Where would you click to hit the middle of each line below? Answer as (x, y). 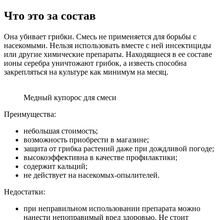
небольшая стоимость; (61, 131)
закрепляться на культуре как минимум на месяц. (86, 72)
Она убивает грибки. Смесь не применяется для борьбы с (100, 36)
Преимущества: (30, 114)
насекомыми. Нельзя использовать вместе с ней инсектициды (108, 45)
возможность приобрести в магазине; (86, 139)
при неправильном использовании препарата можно (112, 208)
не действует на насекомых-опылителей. (92, 175)
